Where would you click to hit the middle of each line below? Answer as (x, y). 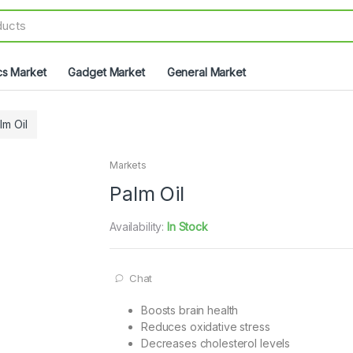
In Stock (188, 226)
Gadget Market (106, 72)
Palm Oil (147, 193)
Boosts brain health (190, 310)
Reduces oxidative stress (206, 326)
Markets (128, 165)
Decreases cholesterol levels (216, 343)
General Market (206, 72)
